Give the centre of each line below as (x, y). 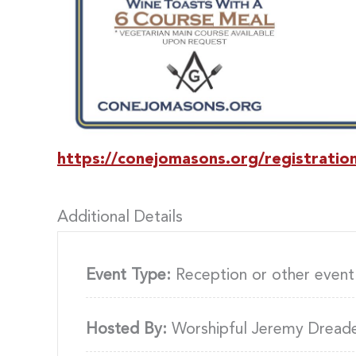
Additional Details (120, 217)
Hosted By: (126, 329)
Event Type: (128, 275)
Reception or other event (263, 275)
